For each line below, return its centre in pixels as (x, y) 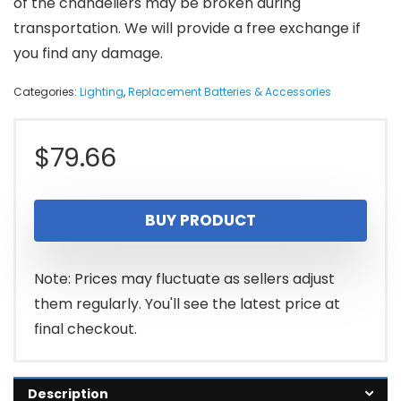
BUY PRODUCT (200, 220)
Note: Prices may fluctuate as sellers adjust (184, 278)
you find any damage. (88, 53)
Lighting (102, 91)
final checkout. (85, 328)
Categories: (47, 91)
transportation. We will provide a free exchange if (187, 28)
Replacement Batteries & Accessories (230, 91)
